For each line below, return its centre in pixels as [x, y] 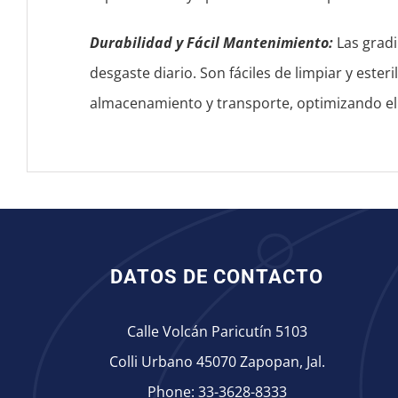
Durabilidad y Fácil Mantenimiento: [211, 43]
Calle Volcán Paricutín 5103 [217, 332]
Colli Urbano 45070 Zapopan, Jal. [217, 362]
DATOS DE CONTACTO [217, 277]
